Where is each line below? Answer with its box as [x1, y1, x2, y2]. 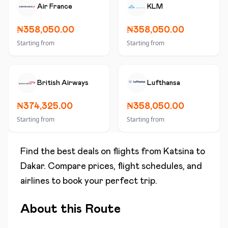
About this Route [20, 203, 121, 215]
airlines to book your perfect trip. [20, 177, 157, 186]
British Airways [37, 79, 89, 87]
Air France [37, 3, 72, 10]
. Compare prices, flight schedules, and [44, 162, 202, 171]
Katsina [163, 147, 194, 156]
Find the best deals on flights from [20, 147, 163, 156]
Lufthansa [147, 79, 180, 87]
